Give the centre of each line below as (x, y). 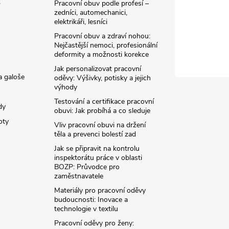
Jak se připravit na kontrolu (97, 149)
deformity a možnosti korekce (102, 55)
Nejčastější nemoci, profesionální (106, 45)
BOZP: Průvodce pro (87, 167)
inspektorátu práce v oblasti (98, 158)
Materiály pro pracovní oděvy (100, 191)
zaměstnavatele (79, 176)
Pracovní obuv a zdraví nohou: (102, 36)
